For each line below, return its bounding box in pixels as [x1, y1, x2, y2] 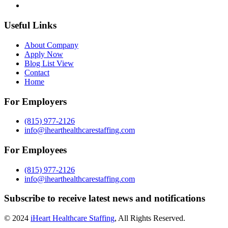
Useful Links [4, 20, 56, 31]
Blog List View [24, 59, 74, 68]
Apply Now [24, 49, 63, 59]
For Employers [4, 96, 67, 107]
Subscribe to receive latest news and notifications [4, 193, 205, 204]
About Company [24, 40, 78, 49]
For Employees [4, 144, 67, 155]
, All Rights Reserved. [115, 214, 185, 223]
